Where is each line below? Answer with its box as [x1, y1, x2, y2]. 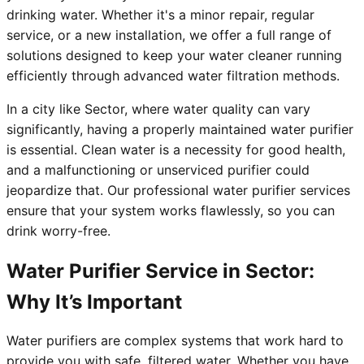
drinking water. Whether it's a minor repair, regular [6, 6, 314, 24]
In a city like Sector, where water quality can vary [6, 101, 310, 118]
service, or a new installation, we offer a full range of [6, 27, 331, 44]
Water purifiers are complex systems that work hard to [6, 332, 344, 349]
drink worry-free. [6, 223, 110, 240]
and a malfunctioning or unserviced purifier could [6, 162, 310, 179]
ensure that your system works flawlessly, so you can [6, 202, 335, 219]
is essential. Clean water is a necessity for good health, [6, 141, 345, 158]
